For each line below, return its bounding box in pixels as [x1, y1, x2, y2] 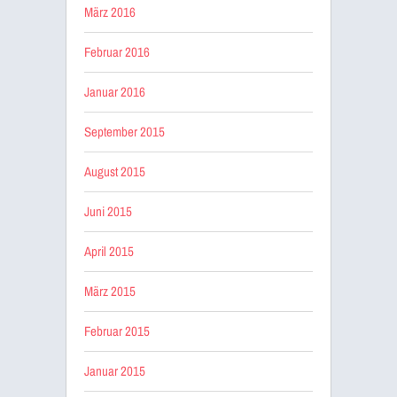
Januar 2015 [84, 361, 145, 380]
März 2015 [84, 281, 136, 300]
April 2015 [84, 241, 134, 261]
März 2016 [84, 2, 136, 21]
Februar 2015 [84, 321, 150, 340]
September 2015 [84, 121, 165, 141]
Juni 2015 [84, 201, 132, 221]
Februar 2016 [84, 42, 150, 61]
